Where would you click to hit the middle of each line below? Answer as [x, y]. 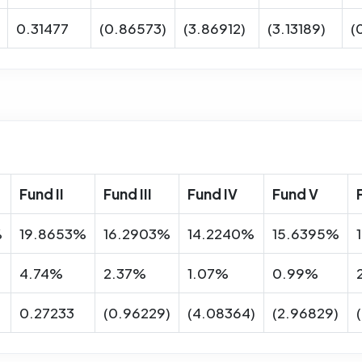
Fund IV [213, 194]
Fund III [128, 194]
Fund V [295, 194]
